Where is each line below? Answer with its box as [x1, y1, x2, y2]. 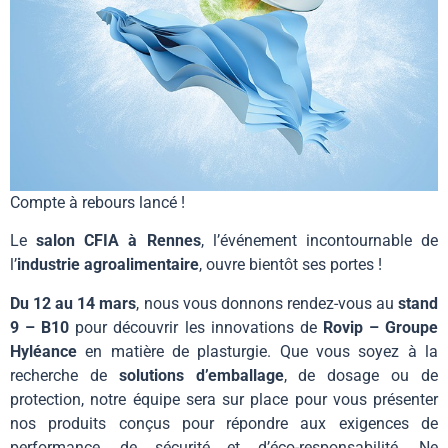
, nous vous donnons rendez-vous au [136, 293, 399, 313]
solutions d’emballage [118, 365, 284, 385]
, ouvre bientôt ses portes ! [199, 255, 382, 275]
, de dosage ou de [283, 365, 439, 385]
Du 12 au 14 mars [10, 293, 137, 313]
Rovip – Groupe [322, 317, 439, 337]
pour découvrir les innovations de [69, 317, 323, 337]
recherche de [10, 365, 119, 385]
